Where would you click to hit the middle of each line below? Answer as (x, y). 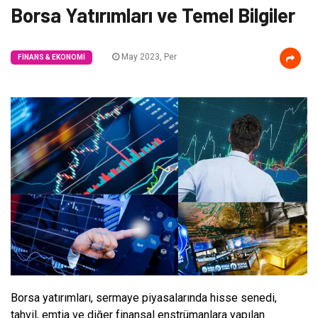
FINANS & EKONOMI (51, 57)
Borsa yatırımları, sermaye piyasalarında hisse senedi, (144, 297)
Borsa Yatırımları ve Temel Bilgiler (153, 15)
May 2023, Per (148, 57)
